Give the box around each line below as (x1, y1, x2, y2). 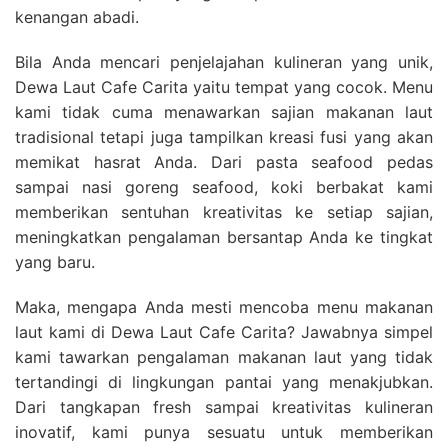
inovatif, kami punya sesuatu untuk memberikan (15, 421, 433, 442)
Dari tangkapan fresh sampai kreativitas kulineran (15, 396, 433, 417)
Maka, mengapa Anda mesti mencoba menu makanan (15, 296, 433, 317)
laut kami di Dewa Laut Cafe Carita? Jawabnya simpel (15, 321, 433, 342)
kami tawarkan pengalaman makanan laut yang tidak (15, 346, 433, 367)
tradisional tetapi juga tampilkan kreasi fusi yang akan (15, 126, 433, 147)
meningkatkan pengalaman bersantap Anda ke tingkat (15, 226, 433, 247)
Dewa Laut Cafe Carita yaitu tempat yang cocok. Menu (15, 76, 433, 97)
